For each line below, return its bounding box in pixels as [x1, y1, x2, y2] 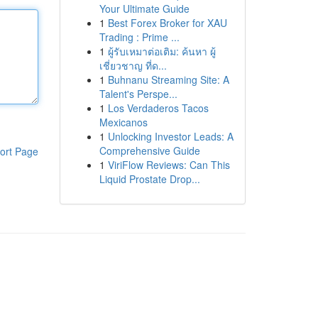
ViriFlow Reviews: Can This [107, 158, 230, 172]
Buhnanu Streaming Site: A [107, 72, 229, 87]
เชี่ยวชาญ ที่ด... [99, 58, 167, 72]
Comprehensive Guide [99, 143, 200, 158]
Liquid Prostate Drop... [99, 172, 200, 186]
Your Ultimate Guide [99, 1, 190, 16]
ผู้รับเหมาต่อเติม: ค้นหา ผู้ [107, 44, 216, 58]
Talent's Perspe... [99, 87, 177, 101]
